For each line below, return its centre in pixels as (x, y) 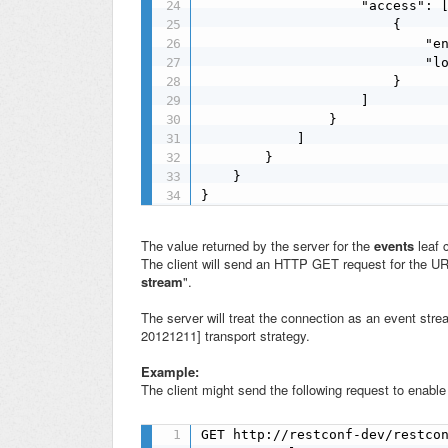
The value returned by (206, 246)
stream (162, 282)
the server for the (322, 246)
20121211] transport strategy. (225, 336)
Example (168, 372)
